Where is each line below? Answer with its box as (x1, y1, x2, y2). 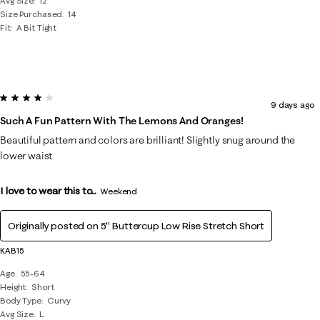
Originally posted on (8, 219, 101, 232)
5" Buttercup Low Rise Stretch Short (100, 219, 265, 232)
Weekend (100, 186, 138, 196)
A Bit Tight (16, 22, 57, 33)
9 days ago (270, 99, 314, 110)
